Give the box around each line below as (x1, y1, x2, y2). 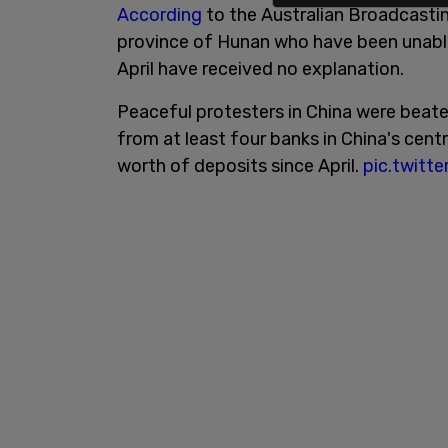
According (117, 3, 202, 26)
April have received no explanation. (117, 57, 404, 80)
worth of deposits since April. (117, 154, 363, 177)
